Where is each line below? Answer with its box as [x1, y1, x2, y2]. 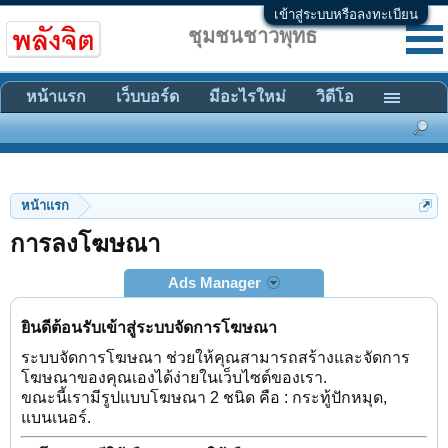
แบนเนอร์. [21, 409, 91, 426]
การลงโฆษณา [10, 230, 160, 257]
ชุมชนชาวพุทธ [187, 25, 317, 47]
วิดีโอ [316, 88, 354, 105]
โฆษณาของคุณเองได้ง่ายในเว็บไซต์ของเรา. [21, 369, 327, 386]
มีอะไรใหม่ [209, 88, 286, 105]
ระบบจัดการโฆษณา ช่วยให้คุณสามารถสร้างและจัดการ [21, 349, 410, 366]
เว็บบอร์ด [116, 88, 179, 105]
